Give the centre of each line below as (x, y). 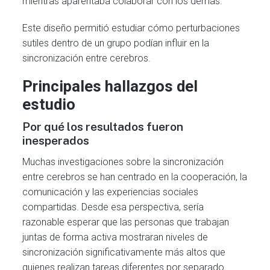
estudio (49, 104)
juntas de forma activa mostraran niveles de (115, 237)
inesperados (56, 140)
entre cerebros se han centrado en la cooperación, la (135, 177)
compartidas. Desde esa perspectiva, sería (113, 207)
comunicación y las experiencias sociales (111, 192)
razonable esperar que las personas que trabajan (126, 222)
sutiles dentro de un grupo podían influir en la (116, 43)
